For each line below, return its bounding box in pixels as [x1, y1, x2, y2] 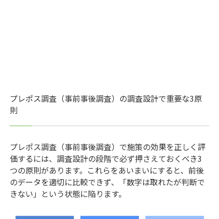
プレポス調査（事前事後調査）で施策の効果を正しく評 [10, 140, 205, 153]
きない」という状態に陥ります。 [10, 187, 126, 199]
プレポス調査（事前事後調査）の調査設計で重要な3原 [10, 92, 202, 104]
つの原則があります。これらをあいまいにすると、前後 [10, 164, 204, 176]
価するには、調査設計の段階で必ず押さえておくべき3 [10, 152, 202, 164]
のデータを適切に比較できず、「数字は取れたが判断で [10, 175, 205, 188]
